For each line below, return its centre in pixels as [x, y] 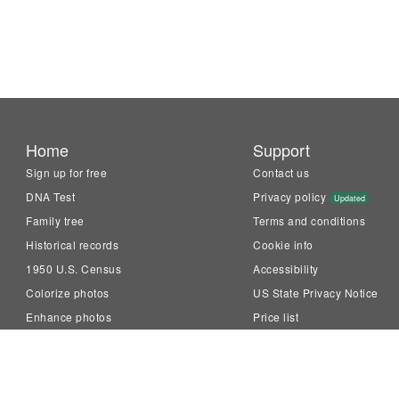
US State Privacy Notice [316, 293]
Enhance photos [69, 317]
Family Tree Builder [77, 389]
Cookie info [283, 244]
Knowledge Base [298, 341]
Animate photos [67, 341]
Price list [276, 317]
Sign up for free [67, 172]
